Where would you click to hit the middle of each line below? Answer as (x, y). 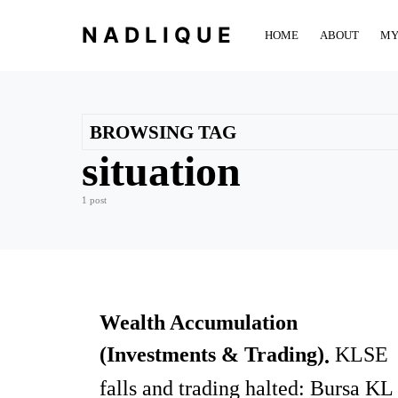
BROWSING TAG (163, 132)
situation (161, 171)
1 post (94, 200)
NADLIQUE (159, 35)
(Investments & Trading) (212, 354)
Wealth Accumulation (199, 322)
